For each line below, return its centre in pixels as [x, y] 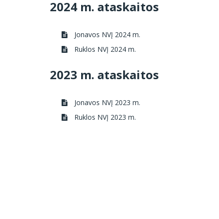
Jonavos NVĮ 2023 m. [106, 102]
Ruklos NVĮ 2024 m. [104, 49]
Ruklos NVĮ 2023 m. [104, 117]
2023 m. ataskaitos [104, 75]
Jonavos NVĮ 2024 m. [106, 34]
